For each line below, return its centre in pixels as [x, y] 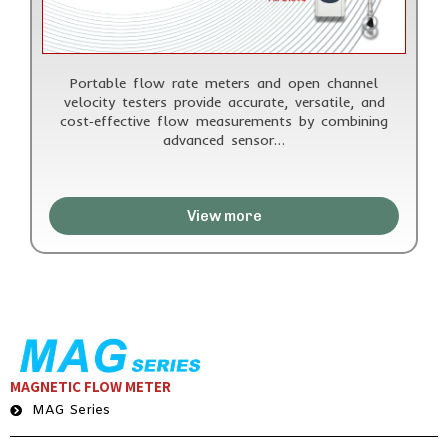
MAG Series [71, 411]
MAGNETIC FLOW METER [90, 387]
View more [224, 215]
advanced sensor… [224, 139]
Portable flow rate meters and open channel [224, 82]
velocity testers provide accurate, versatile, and [224, 101]
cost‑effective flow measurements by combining [224, 120]
